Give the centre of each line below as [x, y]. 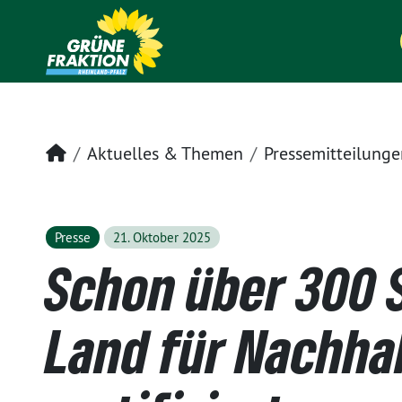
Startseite [103, 152]
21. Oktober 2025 [162, 237]
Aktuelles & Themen [165, 153]
